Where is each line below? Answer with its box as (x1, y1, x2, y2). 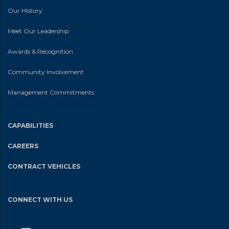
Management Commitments (8, 88, 94, 96)
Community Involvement (8, 67, 84, 76)
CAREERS (8, 142, 38, 150)
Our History (8, 6, 42, 14)
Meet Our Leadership (8, 27, 69, 35)
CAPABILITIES (8, 121, 53, 129)
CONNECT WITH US (8, 195, 73, 203)
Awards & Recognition (8, 47, 73, 55)
